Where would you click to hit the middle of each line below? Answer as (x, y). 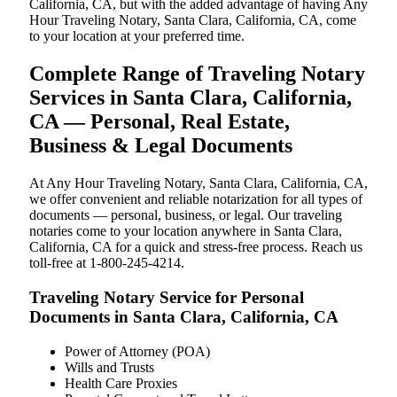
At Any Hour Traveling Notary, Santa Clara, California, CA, (198, 183)
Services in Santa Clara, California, (191, 98)
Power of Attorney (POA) (137, 351)
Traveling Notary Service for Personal (167, 297)
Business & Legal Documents (161, 146)
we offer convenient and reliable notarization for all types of (196, 199)
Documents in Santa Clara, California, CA (184, 316)
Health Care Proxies (121, 383)
